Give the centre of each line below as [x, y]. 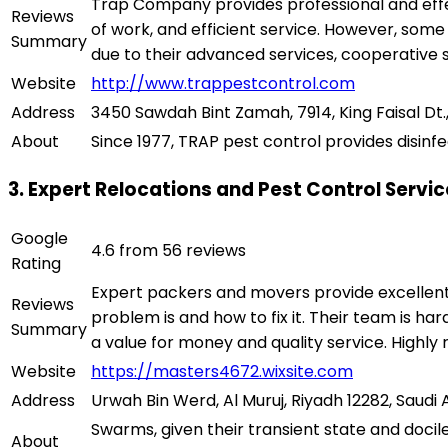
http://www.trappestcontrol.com [223, 83]
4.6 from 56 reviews [168, 251]
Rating [36, 264]
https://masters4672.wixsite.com [222, 372]
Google [39, 239]
